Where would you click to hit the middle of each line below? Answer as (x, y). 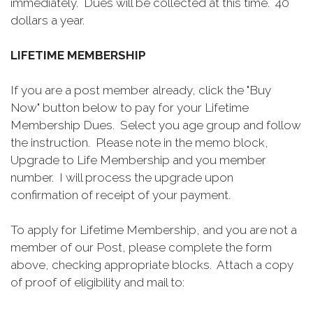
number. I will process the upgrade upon (122, 177)
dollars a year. (49, 20)
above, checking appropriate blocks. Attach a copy (152, 265)
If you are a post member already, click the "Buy (141, 90)
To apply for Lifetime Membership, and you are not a (154, 230)
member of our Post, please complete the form (141, 247)
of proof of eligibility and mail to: (97, 282)
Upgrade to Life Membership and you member (138, 160)
